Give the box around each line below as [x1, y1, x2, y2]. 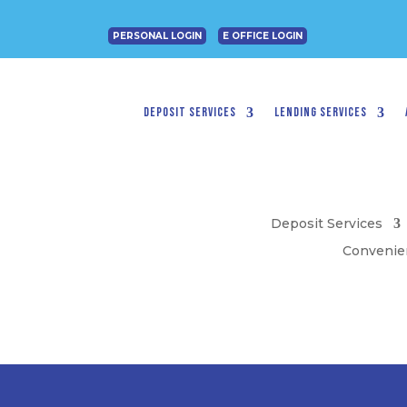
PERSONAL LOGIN [113, 30, 203, 42]
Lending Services [274, 104, 368, 120]
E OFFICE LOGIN [223, 30, 303, 42]
